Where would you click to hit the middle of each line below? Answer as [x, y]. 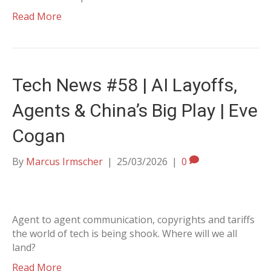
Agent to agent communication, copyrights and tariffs [133, 220]
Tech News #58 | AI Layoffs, [125, 85]
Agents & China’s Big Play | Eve [135, 110]
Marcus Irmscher [64, 162]
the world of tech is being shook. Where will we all [125, 233]
